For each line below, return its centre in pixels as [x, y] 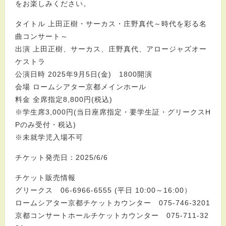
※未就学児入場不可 [49, 137]
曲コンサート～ [42, 36]
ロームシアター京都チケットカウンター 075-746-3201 [113, 203]
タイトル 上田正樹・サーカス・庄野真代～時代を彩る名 [111, 24]
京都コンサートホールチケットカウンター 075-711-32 [112, 215]
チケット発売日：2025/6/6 [62, 157]
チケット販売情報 [45, 178]
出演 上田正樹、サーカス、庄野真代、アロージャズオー [111, 49]
